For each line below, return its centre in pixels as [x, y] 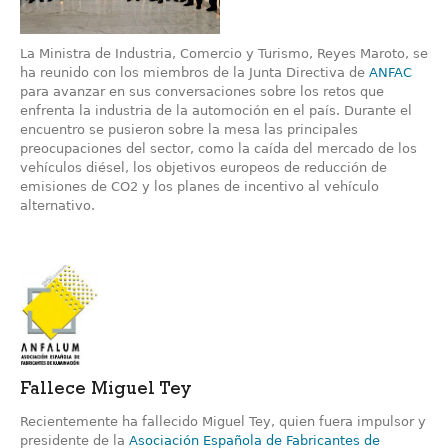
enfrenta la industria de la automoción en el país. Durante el [216, 111]
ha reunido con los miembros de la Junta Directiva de [194, 73]
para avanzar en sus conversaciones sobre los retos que [202, 92]
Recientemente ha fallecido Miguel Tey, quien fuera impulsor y [223, 422]
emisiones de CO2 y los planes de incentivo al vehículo [199, 187]
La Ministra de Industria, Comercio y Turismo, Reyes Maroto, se [224, 54]
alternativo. [57, 206]
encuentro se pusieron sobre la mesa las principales [189, 130]
